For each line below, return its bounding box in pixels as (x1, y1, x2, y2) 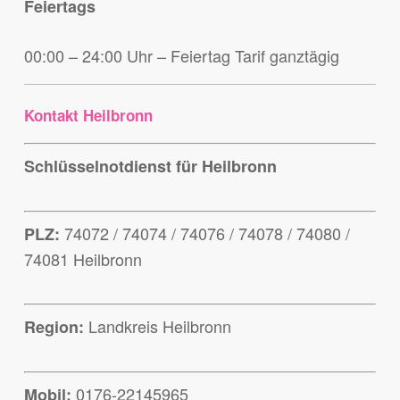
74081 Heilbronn (23, 247, 142, 271)
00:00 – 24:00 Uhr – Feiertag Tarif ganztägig (23, 44, 339, 68)
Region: (23, 315, 84, 339)
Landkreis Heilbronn (83, 314, 231, 338)
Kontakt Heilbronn (23, 104, 153, 127)
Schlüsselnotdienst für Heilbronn (23, 154, 277, 179)
